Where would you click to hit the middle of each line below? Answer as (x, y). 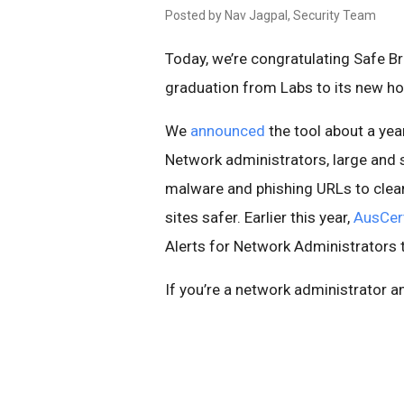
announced (228, 131)
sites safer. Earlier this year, (259, 217)
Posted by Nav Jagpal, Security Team (271, 15)
